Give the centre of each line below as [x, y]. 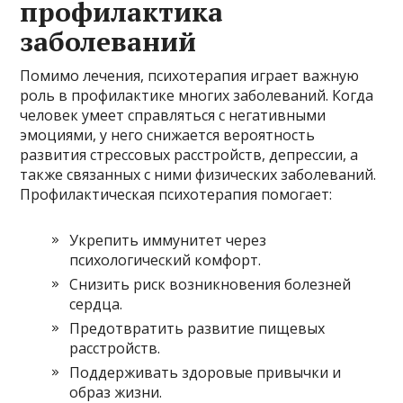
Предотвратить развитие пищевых [197, 328]
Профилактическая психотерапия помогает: [176, 194]
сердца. [96, 304]
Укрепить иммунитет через [168, 240]
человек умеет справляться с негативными [173, 115]
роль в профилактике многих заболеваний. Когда [197, 95]
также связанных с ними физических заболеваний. [198, 174]
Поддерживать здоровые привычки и [206, 372]
